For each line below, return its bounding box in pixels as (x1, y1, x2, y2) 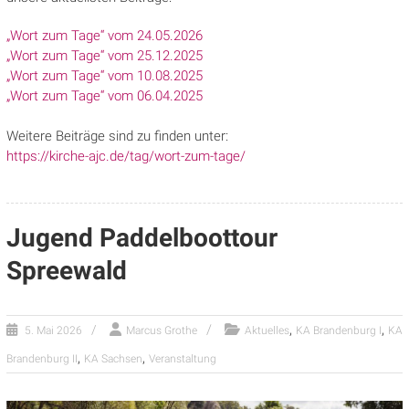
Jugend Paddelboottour (5, 223, 278, 253)
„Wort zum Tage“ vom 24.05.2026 (5, 27, 203, 44)
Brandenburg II (5, 352, 78, 365)
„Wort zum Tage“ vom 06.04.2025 (5, 88, 203, 104)
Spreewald (5, 256, 127, 286)
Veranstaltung (148, 352, 216, 365)
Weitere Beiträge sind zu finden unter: (5, 128, 228, 144)
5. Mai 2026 (24, 324, 82, 337)
